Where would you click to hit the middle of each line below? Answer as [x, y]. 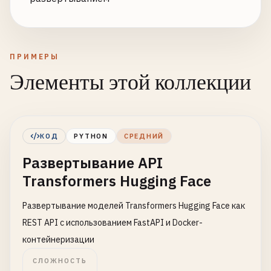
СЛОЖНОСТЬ [60, 261]
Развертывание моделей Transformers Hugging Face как [134, 206]
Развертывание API [93, 163]
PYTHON [91, 136]
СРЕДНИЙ [144, 136]
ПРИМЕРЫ [35, 57]
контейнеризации [58, 240]
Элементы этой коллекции [130, 83]
